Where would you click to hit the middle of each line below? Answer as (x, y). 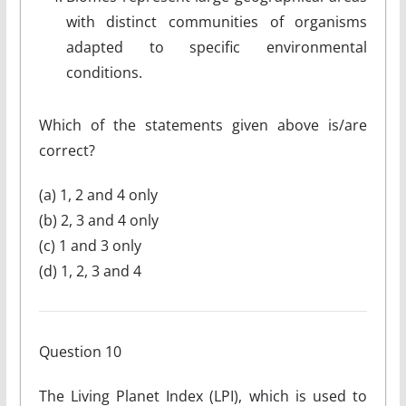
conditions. (104, 72)
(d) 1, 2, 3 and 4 (90, 271)
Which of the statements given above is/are (203, 125)
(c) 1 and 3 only (90, 246)
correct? (67, 150)
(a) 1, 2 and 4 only (98, 195)
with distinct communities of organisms (217, 22)
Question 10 (80, 352)
